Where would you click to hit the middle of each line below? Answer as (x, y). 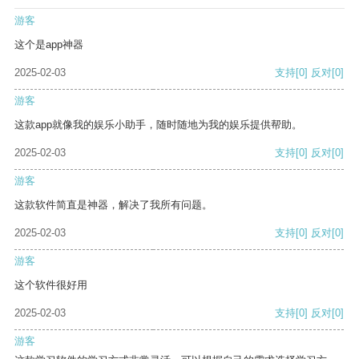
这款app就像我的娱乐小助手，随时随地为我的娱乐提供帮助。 (158, 125)
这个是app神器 (49, 45)
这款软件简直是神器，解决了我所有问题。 (113, 205)
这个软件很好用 (51, 285)
